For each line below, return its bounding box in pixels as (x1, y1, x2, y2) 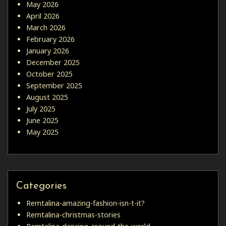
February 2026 (26, 34, 75, 44)
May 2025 (26, 127, 59, 137)
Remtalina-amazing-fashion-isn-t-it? (26, 198, 145, 208)
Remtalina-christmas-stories (26, 210, 121, 219)
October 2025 (26, 69, 73, 79)
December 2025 (26, 58, 80, 67)
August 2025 (26, 92, 68, 102)
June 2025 (26, 116, 59, 125)
